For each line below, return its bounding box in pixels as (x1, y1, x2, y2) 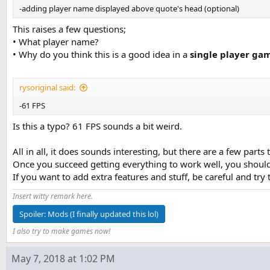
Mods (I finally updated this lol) (48, 208, 159, 219)
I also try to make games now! (13, 225, 110, 236)
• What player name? (13, 35, 99, 48)
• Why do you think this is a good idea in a (13, 48, 190, 60)
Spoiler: (19, 208, 48, 219)
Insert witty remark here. (13, 190, 93, 201)
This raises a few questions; (13, 22, 126, 35)
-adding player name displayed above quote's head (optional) (19, 3, 239, 14)
